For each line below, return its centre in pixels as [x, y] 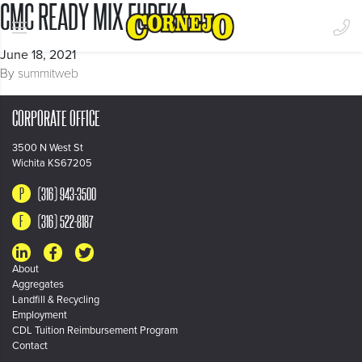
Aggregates [38, 285]
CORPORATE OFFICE [56, 118]
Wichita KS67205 [52, 163]
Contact [30, 346]
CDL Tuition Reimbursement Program [95, 331]
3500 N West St [48, 148]
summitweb [48, 74]
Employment [40, 316]
